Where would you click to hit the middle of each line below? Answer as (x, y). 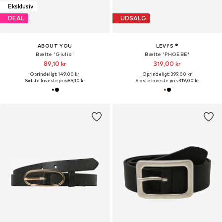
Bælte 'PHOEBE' (167, 54)
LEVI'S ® (167, 45)
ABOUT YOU (55, 45)
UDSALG (133, 18)
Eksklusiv (21, 6)
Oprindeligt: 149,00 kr (55, 74)
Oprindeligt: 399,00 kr (167, 74)
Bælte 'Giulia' (55, 54)
